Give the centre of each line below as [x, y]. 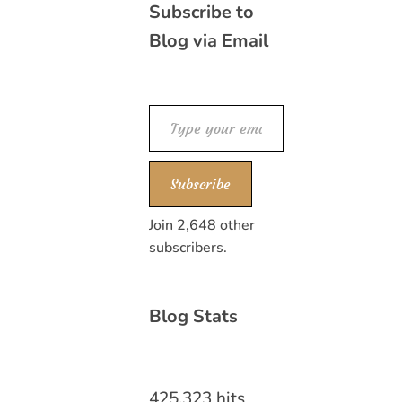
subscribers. [188, 248]
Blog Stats [193, 316]
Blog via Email [209, 41]
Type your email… [216, 118]
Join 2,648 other [202, 225]
